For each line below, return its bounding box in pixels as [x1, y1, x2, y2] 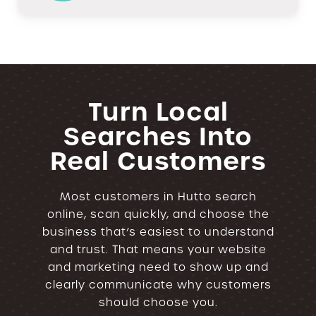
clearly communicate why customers [44, 278, 272, 292]
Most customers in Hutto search [59, 190, 257, 204]
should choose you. [98, 296, 218, 310]
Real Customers [50, 145, 266, 178]
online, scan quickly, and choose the [47, 207, 269, 221]
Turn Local [87, 95, 229, 129]
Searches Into [63, 120, 253, 154]
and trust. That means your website [49, 243, 267, 257]
